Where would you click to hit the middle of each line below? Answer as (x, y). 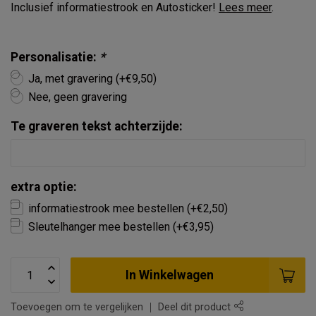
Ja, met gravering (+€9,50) (92, 79)
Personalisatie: (55, 57)
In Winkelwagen (170, 275)
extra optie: (44, 187)
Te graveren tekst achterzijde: (97, 126)
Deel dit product (196, 307)
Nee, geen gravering (78, 97)
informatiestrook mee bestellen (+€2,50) (128, 208)
